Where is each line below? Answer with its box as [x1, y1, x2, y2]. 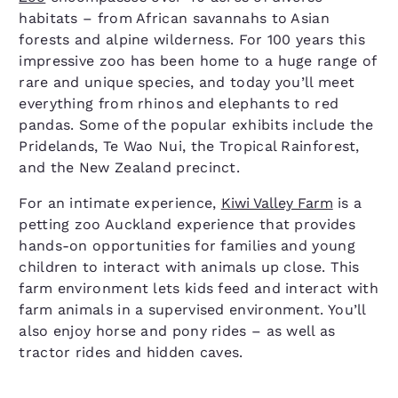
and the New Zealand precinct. [19, 159, 241, 176]
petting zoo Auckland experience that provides [19, 216, 355, 233]
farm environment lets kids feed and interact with [19, 280, 379, 297]
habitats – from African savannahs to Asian [19, 10, 330, 27]
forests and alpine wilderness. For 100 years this [19, 31, 366, 48]
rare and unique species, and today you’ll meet [19, 74, 355, 91]
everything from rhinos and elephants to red [19, 95, 339, 112]
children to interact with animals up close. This [19, 259, 360, 275]
